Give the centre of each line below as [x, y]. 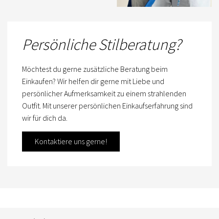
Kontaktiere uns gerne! [71, 142]
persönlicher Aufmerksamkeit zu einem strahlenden [104, 94]
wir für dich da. [45, 118]
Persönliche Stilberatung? [102, 45]
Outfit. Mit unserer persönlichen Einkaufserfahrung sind [107, 106]
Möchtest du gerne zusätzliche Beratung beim [95, 69]
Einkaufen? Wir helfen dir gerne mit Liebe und [93, 81]
